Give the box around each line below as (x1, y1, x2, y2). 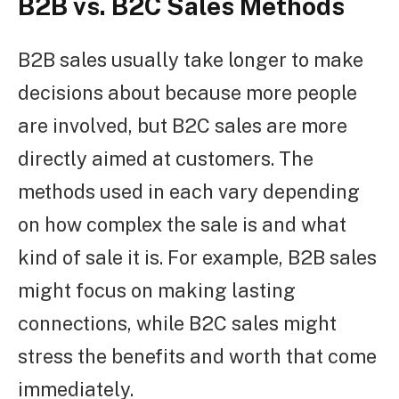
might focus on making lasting (18, 278, 296, 302)
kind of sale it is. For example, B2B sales (18, 245, 377, 269)
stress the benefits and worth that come (18, 344, 377, 368)
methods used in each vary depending (18, 179, 360, 203)
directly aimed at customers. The (18, 146, 313, 170)
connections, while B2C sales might (18, 311, 337, 335)
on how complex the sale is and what (18, 212, 346, 236)
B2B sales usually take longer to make (18, 47, 363, 71)
